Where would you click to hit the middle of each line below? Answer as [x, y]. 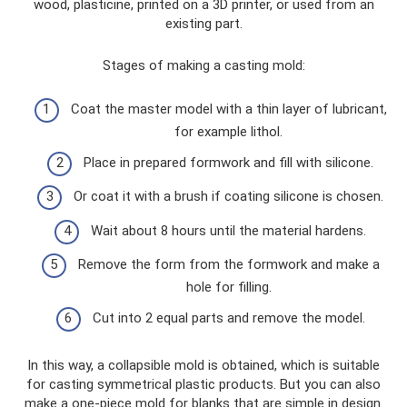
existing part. [203, 23]
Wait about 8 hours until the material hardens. [228, 230]
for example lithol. [228, 132]
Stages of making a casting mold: [203, 65]
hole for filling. [228, 287]
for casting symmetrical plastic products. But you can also [203, 384]
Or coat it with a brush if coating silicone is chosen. [228, 196]
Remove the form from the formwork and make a [228, 264]
